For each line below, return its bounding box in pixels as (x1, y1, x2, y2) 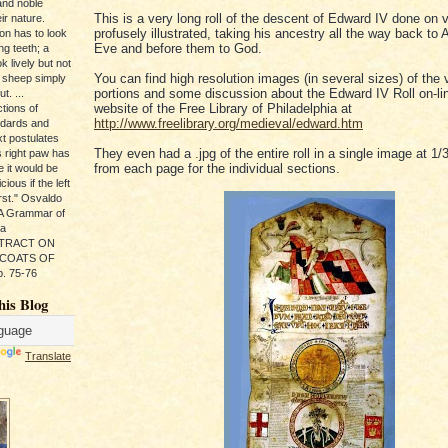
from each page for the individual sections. (94, 161, 340, 176)
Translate (25, 350, 71, 362)
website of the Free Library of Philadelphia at (94, 101, 352, 116)
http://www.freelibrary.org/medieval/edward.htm (94, 116, 363, 131)
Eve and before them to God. (94, 41, 262, 56)
